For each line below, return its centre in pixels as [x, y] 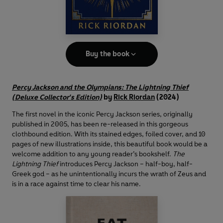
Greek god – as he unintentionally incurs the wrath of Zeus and [109, 174]
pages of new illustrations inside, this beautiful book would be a [110, 144]
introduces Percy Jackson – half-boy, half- [126, 164]
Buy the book [108, 54]
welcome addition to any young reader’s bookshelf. [92, 154]
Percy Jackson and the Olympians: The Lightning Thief [100, 88]
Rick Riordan [134, 98]
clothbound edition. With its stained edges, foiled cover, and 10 [109, 134]
